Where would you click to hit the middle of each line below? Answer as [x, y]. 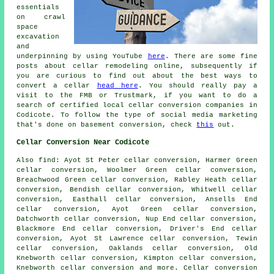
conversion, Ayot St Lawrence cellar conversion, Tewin [137, 239]
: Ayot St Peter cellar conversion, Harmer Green [156, 161]
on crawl [41, 17]
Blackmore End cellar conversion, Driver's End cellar [137, 229]
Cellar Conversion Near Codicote [83, 143]
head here [117, 86]
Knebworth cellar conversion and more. [100, 268]
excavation [38, 37]
